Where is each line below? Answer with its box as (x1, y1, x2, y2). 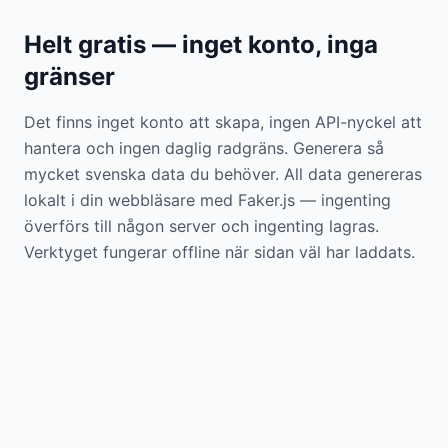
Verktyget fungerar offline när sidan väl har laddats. (24, 242, 415, 262)
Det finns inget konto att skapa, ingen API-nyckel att (24, 112, 422, 132)
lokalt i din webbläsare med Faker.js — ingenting (24, 190, 391, 210)
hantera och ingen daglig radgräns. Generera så (24, 138, 384, 158)
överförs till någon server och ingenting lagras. (24, 216, 379, 236)
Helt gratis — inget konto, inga (24, 30, 378, 59)
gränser (24, 62, 115, 91)
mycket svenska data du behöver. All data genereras (24, 164, 422, 184)
